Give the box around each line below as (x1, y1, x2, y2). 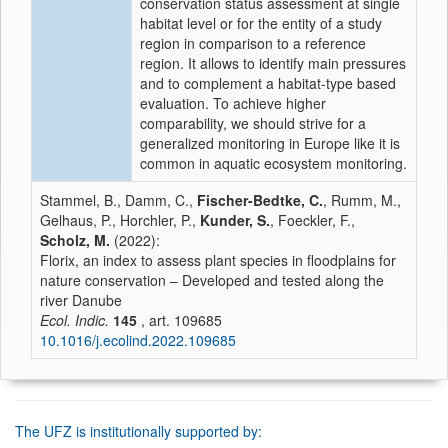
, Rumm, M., (323, 190, 401, 210)
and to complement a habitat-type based (140, 73, 396, 93)
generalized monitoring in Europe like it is (140, 133, 400, 153)
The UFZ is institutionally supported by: (15, 421, 262, 441)
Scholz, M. (40, 230, 110, 250)
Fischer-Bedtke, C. (197, 190, 323, 210)
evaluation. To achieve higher (140, 93, 326, 113)
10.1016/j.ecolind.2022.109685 (40, 330, 236, 350)
